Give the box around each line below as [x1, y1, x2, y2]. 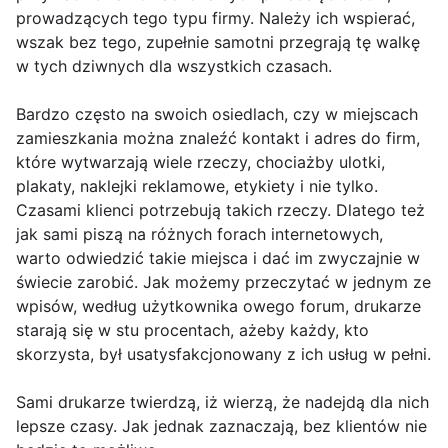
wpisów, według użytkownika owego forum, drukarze [16, 296, 421, 317]
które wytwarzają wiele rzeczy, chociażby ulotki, [16, 152, 385, 173]
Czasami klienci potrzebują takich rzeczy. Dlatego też [16, 200, 425, 221]
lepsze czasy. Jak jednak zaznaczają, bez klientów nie [16, 416, 427, 437]
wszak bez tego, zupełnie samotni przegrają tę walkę [16, 32, 420, 53]
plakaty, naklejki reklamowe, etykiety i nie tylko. [16, 176, 378, 197]
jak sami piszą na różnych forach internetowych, [16, 224, 383, 245]
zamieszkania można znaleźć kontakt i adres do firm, [16, 128, 420, 149]
